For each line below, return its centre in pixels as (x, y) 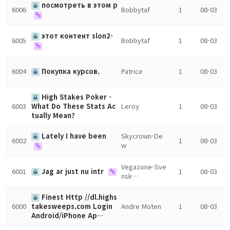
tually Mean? (53, 116)
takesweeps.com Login (72, 206)
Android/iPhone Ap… (68, 216)
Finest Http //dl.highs (79, 197)
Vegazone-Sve (144, 167)
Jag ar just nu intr (73, 171)
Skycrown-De (142, 136)
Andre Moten (141, 206)
